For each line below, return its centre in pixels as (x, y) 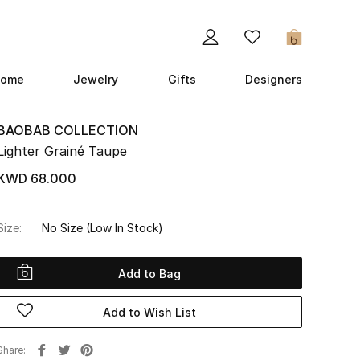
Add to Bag (149, 273)
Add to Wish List (149, 312)
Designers (273, 79)
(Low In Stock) (125, 228)
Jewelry (96, 79)
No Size (64, 228)
